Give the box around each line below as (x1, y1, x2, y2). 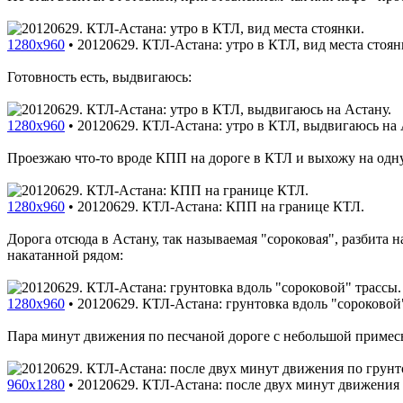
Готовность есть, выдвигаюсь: (7, 68, 192, 85)
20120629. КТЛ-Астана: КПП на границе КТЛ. (77, 198, 364, 214)
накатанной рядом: (7, 246, 123, 263)
